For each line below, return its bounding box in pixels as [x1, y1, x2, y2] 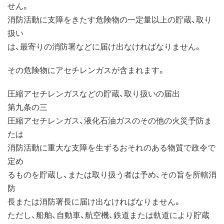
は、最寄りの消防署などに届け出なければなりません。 [7, 39, 202, 52]
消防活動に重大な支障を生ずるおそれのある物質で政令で [7, 140, 215, 153]
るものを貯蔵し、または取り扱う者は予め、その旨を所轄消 [7, 167, 216, 180]
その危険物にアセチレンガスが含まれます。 [7, 63, 165, 75]
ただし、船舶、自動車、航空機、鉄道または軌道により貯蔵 [7, 208, 209, 220]
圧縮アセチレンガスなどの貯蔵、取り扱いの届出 [7, 86, 180, 99]
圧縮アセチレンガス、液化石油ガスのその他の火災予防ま [7, 113, 212, 126]
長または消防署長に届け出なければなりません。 [7, 194, 181, 207]
